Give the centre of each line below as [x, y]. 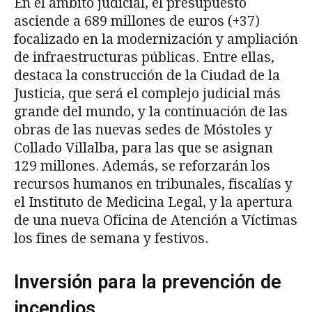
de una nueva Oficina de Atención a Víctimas [156, 220]
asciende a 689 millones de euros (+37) [137, 21]
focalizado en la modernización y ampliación [156, 39]
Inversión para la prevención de [148, 282]
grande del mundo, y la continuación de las [151, 111]
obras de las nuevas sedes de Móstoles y [143, 130]
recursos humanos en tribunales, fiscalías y [153, 184]
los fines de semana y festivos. [111, 238]
